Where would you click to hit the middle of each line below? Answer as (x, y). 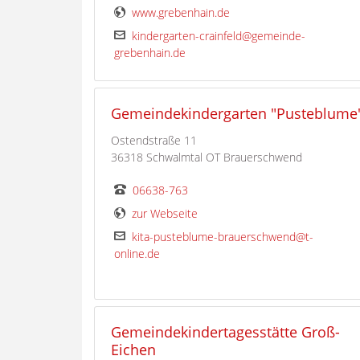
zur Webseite (165, 214)
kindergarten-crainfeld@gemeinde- (219, 36)
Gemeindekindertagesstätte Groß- (225, 332)
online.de (137, 254)
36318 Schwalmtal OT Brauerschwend (207, 157)
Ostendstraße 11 (154, 141)
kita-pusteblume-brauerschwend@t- (223, 237)
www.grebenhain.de (181, 13)
